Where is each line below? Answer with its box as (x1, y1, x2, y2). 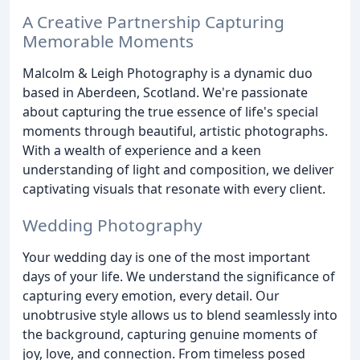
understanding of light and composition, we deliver (22, 160, 334, 178)
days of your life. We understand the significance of (22, 267, 335, 285)
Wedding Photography (22, 213, 202, 236)
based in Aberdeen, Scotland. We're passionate (22, 83, 308, 101)
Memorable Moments (22, 29, 194, 52)
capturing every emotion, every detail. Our (22, 286, 280, 305)
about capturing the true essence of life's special (22, 102, 318, 121)
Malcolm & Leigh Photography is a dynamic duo (22, 63, 313, 82)
